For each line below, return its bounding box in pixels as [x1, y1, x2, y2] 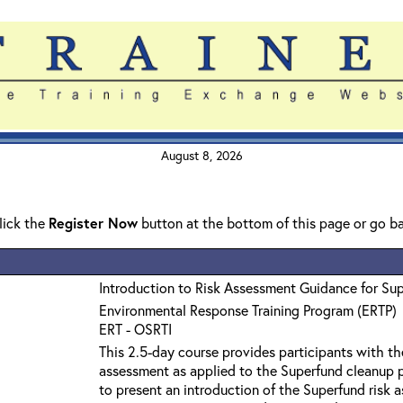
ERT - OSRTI [99, 319, 172, 338]
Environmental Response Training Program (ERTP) [99, 300, 397, 319]
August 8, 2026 [160, 147, 243, 164]
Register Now [49, 213, 138, 232]
